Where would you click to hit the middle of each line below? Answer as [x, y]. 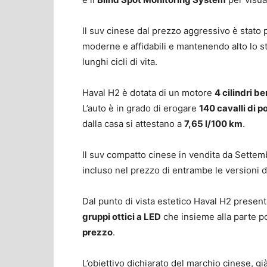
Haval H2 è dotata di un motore [148, 92]
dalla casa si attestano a [133, 123]
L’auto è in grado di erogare [141, 108]
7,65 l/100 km [213, 123]
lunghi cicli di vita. [120, 61]
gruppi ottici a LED [122, 216]
